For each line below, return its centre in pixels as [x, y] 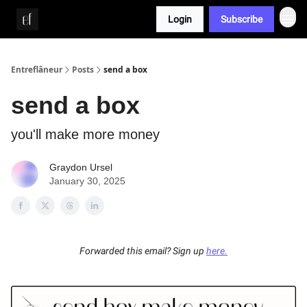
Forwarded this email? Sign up [143, 251]
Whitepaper [76, 21]
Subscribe [242, 19]
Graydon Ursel [81, 167]
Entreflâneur [37, 70]
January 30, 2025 [87, 181]
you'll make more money [85, 134]
